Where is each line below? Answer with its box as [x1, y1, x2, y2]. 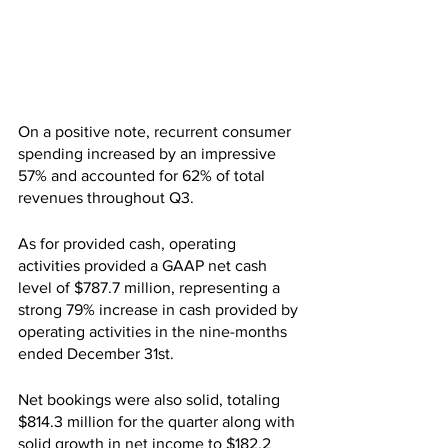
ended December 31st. [18, 345, 174, 363]
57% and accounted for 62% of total [18, 167, 269, 185]
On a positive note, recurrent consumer [18, 123, 295, 141]
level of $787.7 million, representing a [18, 279, 284, 297]
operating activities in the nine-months [18, 323, 291, 341]
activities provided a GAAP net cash [18, 257, 271, 275]
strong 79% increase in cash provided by [18, 301, 302, 319]
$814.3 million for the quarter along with [18, 413, 299, 431]
